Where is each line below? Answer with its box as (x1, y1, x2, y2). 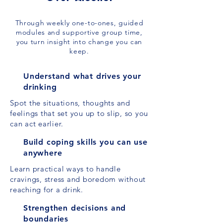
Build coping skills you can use (23, 137, 148, 147)
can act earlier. (10, 119, 63, 128)
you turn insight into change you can (16, 37, 143, 46)
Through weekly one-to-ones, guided (15, 18, 144, 27)
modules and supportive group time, (16, 28, 143, 37)
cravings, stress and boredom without (10, 174, 146, 184)
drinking (23, 82, 57, 92)
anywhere (23, 148, 62, 158)
